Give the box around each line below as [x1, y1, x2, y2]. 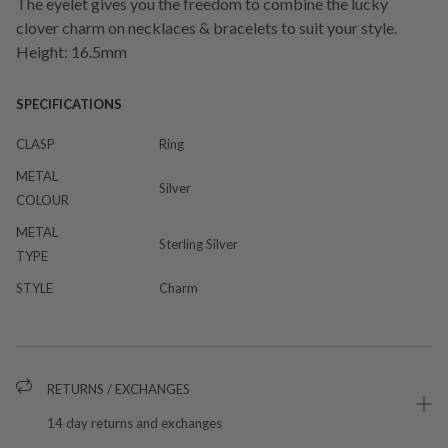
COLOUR [16, 191, 69, 208]
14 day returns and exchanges [47, 414, 222, 431]
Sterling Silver [159, 235, 238, 252]
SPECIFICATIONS [16, 95, 122, 112]
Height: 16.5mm [16, 41, 127, 61]
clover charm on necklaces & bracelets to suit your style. [16, 17, 397, 37]
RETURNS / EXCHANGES [47, 380, 190, 397]
